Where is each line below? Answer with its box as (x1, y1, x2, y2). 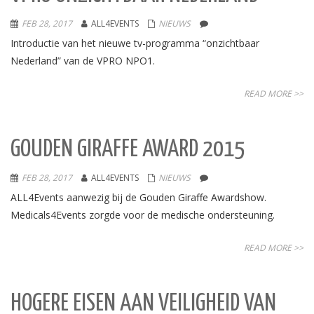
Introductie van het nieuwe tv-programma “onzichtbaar (11, 36, 259, 50)
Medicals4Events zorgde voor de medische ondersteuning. (11, 208, 275, 221)
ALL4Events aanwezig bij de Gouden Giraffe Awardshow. (11, 191, 266, 204)
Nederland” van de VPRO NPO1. (11, 54, 158, 67)
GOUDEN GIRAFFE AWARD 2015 (11, 138, 245, 161)
